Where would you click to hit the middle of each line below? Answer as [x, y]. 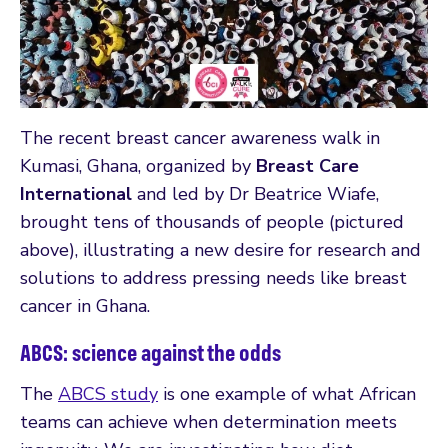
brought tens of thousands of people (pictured [212, 221]
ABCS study [108, 393]
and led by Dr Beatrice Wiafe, [255, 193]
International [76, 193]
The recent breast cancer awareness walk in [200, 137]
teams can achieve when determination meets [208, 421]
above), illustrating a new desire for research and [220, 249]
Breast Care [307, 165]
